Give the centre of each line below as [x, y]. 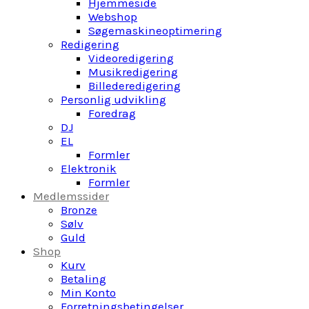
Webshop [113, 17]
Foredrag [112, 113]
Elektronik [89, 168]
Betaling [83, 279]
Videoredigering [131, 58]
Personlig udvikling [113, 99]
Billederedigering [134, 86]
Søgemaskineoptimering [155, 30]
